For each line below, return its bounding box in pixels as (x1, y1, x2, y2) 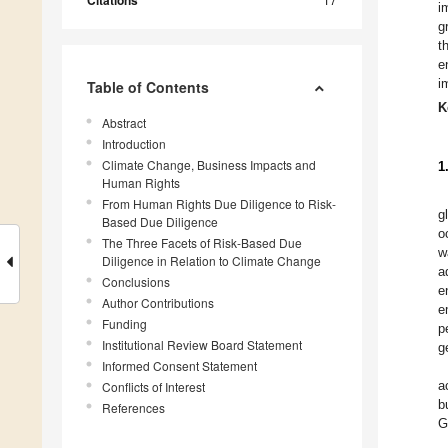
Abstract (102, 114, 146, 132)
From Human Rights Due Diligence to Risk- (102, 195, 336, 213)
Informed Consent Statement (102, 357, 257, 375)
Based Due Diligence (102, 213, 218, 231)
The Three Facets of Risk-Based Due (102, 234, 302, 252)
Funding (102, 315, 147, 333)
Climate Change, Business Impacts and (102, 156, 316, 174)
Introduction (102, 135, 166, 153)
